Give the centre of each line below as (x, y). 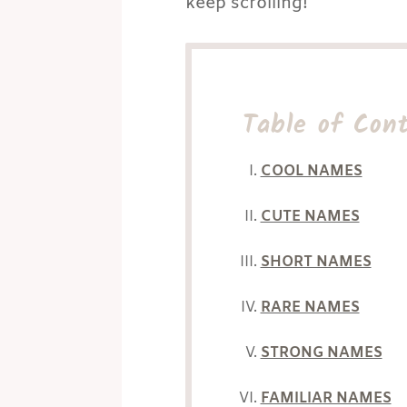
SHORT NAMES (316, 262)
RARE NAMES (310, 307)
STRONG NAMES (321, 352)
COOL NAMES (311, 171)
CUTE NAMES (310, 216)
